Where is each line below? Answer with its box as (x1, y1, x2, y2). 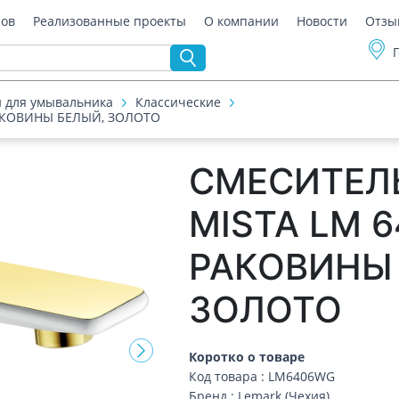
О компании (204, 12, 280, 29)
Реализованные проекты (33, 12, 187, 29)
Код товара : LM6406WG (189, 368, 336, 385)
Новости (297, 12, 348, 29)
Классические (135, 94, 221, 110)
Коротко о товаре (189, 348, 305, 365)
